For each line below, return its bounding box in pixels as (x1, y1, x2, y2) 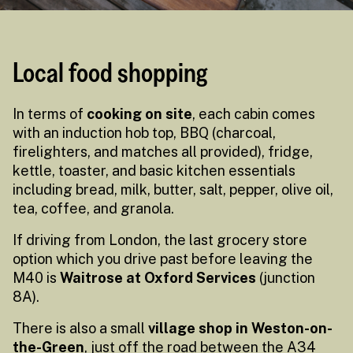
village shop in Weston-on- (148, 320, 333, 337)
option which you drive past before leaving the (13, 251, 313, 268)
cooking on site (84, 106, 192, 123)
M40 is (13, 269, 60, 287)
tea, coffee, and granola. (13, 200, 177, 217)
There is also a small (13, 320, 148, 337)
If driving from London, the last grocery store (13, 232, 307, 249)
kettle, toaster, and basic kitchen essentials (13, 162, 295, 180)
